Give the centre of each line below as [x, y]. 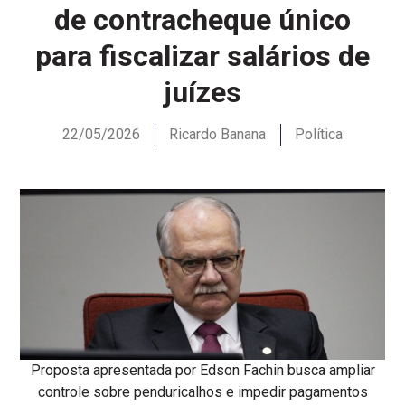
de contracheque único [202, 19]
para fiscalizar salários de [202, 56]
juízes [202, 92]
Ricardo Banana [217, 134]
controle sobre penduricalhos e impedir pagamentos [202, 392]
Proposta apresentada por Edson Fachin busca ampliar [202, 371]
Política [319, 134]
